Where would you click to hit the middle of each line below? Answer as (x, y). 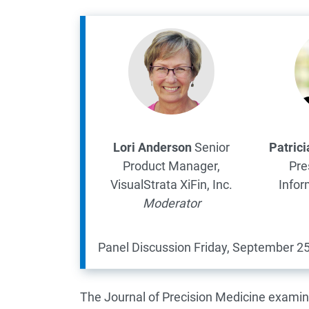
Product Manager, (172, 166)
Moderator (171, 203)
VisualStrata (144, 184)
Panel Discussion (144, 247)
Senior (212, 147)
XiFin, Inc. (207, 184)
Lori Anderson (153, 147)
